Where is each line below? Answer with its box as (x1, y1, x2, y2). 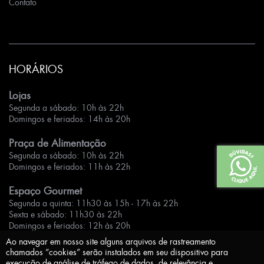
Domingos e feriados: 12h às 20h (9, 219, 130, 231)
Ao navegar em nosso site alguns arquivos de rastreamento (6, 236, 216, 247)
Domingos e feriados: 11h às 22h (9, 160, 130, 172)
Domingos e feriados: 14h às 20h (9, 113, 130, 124)
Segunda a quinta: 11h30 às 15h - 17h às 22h (9, 197, 178, 209)
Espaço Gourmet (9, 183, 82, 197)
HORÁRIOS (9, 61, 63, 77)
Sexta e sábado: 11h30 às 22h (9, 208, 122, 220)
